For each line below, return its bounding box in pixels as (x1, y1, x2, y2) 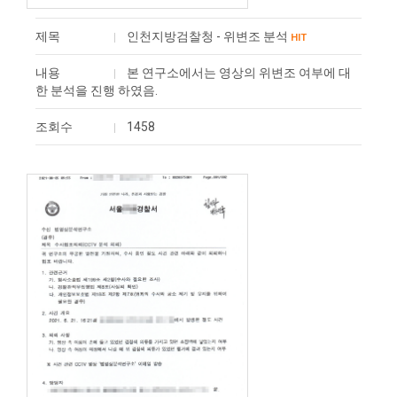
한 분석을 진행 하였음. (35, 83, 158, 97)
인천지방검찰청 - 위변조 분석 (127, 29, 288, 43)
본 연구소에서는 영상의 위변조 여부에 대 (127, 66, 351, 80)
